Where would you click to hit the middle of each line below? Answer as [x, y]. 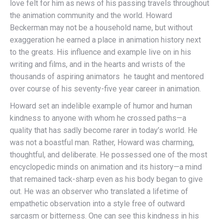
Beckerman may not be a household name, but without [101, 27]
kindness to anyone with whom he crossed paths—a [98, 118]
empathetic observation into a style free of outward [97, 203]
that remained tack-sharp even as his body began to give [106, 179]
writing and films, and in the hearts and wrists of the [98, 64]
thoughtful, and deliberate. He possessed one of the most [109, 154]
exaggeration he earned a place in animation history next [105, 40]
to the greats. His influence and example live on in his [100, 52]
